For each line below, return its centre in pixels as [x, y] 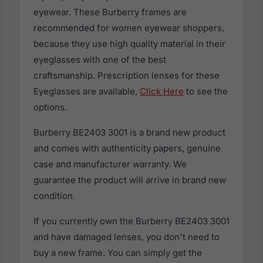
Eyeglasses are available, [87, 91]
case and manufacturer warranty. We [110, 164]
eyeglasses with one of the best [100, 60]
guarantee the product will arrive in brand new [130, 180]
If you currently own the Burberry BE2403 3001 [131, 221]
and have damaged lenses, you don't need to [127, 237]
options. [50, 107]
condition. [54, 196]
